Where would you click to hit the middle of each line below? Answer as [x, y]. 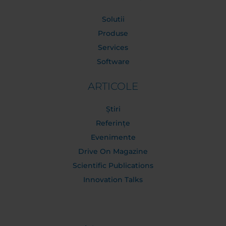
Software [113, 62]
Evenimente [113, 137]
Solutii [113, 19]
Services [113, 47]
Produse [113, 33]
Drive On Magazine [113, 151]
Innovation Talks [113, 180]
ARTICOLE [113, 86]
